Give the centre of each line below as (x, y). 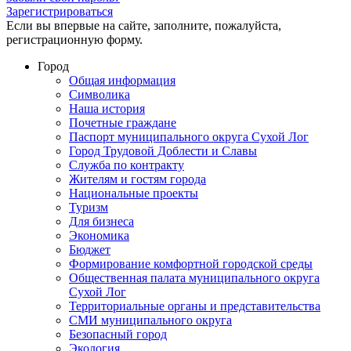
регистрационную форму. (74, 39)
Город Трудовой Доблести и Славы (163, 150)
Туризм (89, 207)
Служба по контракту (127, 165)
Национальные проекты (134, 193)
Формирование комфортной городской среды (191, 263)
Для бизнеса (101, 221)
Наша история (107, 108)
